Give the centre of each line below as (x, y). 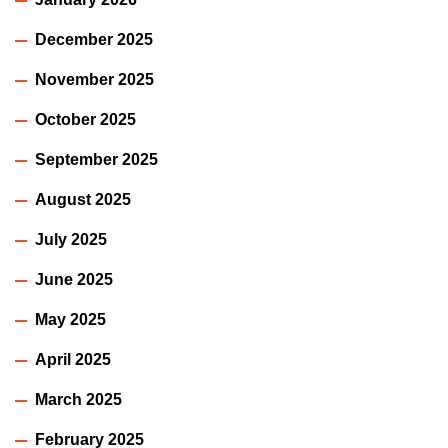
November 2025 (94, 79)
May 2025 (70, 319)
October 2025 (85, 119)
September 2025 (96, 159)
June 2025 (74, 279)
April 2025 (73, 359)
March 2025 (78, 399)
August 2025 (83, 199)
